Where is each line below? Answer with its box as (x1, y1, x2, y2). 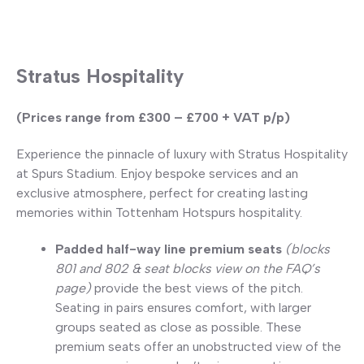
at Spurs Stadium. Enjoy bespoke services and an (16, 165, 298, 181)
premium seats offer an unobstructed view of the (55, 338, 341, 354)
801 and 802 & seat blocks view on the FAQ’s (55, 260, 320, 276)
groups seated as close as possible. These (55, 318, 301, 335)
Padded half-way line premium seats (55, 240, 282, 257)
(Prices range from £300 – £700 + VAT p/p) (16, 110, 290, 126)
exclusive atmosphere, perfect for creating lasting (16, 184, 308, 201)
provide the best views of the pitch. (91, 279, 303, 296)
